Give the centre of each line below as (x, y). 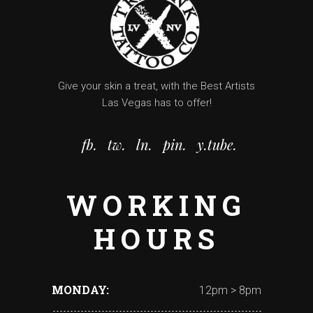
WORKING (156, 205)
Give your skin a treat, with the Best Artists (156, 86)
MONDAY (79, 290)
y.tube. (217, 145)
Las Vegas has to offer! (156, 103)
